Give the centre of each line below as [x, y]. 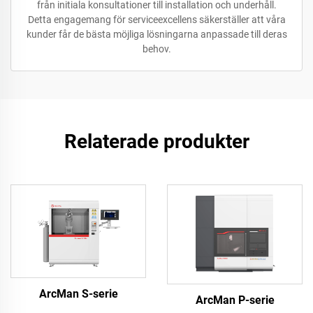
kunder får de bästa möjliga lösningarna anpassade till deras [156, 35]
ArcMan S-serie [78, 294]
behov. [156, 49]
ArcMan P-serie [235, 300]
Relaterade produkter [156, 142]
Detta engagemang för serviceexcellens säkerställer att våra [156, 20]
